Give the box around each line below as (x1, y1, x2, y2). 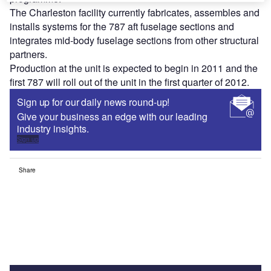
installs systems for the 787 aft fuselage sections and (10, 19, 234, 34)
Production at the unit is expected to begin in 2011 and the (10, 61, 258, 76)
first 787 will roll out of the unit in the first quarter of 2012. (10, 75, 249, 90)
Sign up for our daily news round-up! (17, 95, 170, 109)
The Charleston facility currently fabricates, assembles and (10, 5, 260, 20)
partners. (10, 47, 47, 62)
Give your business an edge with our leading (17, 109, 207, 124)
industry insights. (17, 122, 89, 136)
